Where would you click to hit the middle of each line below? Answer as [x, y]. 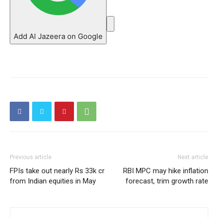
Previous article [31, 157]
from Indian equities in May [53, 181]
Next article [193, 157]
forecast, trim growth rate [167, 181]
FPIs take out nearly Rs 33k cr [57, 171]
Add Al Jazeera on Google [58, 36]
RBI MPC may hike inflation [166, 171]
